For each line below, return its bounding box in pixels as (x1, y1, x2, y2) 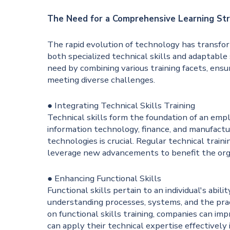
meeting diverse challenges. (47, 74, 156, 86)
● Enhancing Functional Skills (47, 172, 162, 184)
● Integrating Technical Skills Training (47, 100, 196, 112)
